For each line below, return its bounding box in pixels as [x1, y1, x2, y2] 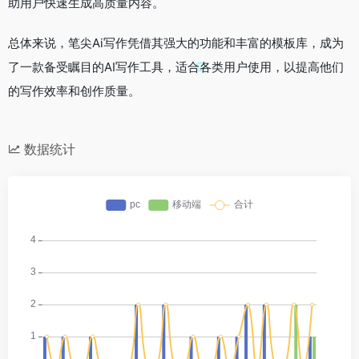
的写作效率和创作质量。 [8, 83, 140, 99]
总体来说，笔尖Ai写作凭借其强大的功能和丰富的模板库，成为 [8, 34, 344, 50]
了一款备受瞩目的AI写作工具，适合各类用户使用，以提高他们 [8, 58, 344, 75]
